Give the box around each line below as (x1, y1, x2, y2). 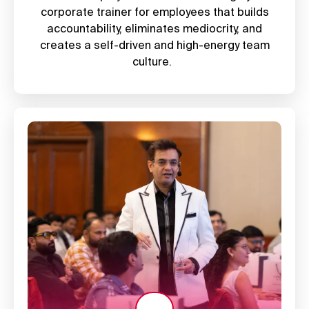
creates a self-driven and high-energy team (39, 39, 270, 52)
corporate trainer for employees (40, 6, 210, 19)
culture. (132, 55, 177, 68)
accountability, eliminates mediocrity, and (47, 22, 262, 35)
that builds (210, 6, 269, 19)
